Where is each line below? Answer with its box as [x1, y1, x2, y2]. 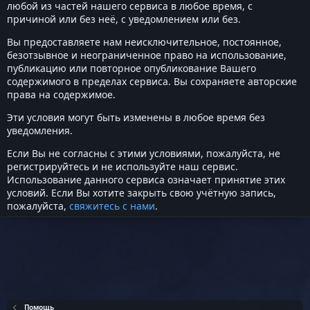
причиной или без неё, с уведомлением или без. [7, 12, 241, 26]
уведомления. [7, 124, 73, 137]
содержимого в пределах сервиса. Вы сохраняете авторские [7, 75, 297, 88]
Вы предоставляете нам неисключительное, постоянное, [7, 35, 282, 48]
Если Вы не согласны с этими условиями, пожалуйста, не [7, 147, 280, 160]
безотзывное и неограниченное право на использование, [7, 48, 286, 62]
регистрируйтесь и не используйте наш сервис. [7, 160, 238, 173]
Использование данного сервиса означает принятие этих [7, 173, 285, 186]
